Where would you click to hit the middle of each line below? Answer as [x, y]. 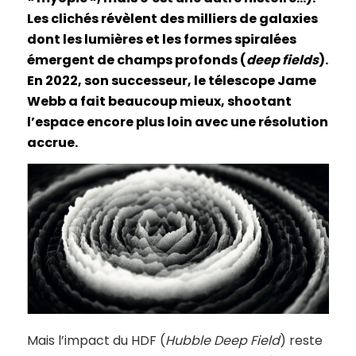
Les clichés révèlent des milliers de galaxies [172, 18]
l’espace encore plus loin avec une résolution [177, 122]
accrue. [52, 142]
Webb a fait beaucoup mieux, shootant [159, 101]
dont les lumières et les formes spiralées [161, 39]
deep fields [282, 60]
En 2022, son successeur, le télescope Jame [171, 80]
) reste [301, 341]
